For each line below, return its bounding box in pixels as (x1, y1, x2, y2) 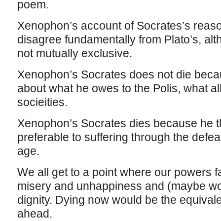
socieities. (17, 96, 68, 109)
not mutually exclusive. (17, 47, 132, 60)
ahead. (17, 207, 52, 220)
